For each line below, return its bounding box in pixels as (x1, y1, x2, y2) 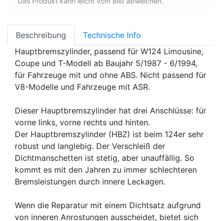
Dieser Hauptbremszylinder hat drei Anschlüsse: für (15, 106, 206, 116)
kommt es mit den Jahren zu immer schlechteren (15, 165, 197, 175)
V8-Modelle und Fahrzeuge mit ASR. (15, 82, 150, 92)
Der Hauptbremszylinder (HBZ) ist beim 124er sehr (15, 129, 204, 140)
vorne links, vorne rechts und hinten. (15, 117, 150, 128)
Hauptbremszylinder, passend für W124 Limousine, (15, 46, 203, 57)
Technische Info (83, 30, 141, 40)
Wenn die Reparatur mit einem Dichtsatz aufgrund (15, 200, 201, 211)
